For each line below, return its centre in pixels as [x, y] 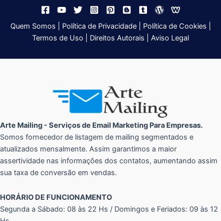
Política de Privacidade [99, 26]
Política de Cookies [175, 26]
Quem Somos [33, 26]
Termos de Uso [58, 38]
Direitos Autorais [117, 38]
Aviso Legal [170, 38]
